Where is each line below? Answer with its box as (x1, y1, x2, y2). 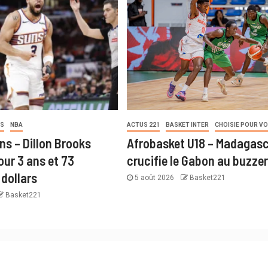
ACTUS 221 (126, 121, 160, 129)
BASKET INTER (165, 121, 209, 129)
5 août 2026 (132, 173, 176, 182)
